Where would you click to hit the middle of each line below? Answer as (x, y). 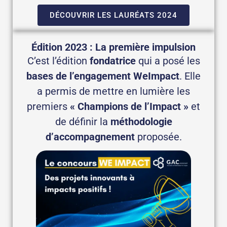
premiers (48, 106)
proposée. (158, 137)
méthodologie (141, 122)
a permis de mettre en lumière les (113, 91)
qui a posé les (168, 61)
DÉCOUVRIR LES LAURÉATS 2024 (113, 15)
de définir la (83, 122)
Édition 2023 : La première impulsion (113, 47)
